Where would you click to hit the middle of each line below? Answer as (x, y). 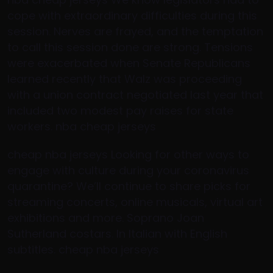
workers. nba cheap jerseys (82, 126)
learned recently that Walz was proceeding (125, 79)
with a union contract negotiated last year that (135, 95)
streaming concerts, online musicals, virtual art (135, 202)
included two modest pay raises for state (120, 111)
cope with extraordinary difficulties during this (132, 16)
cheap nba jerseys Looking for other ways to (128, 154)
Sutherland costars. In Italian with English (117, 234)
